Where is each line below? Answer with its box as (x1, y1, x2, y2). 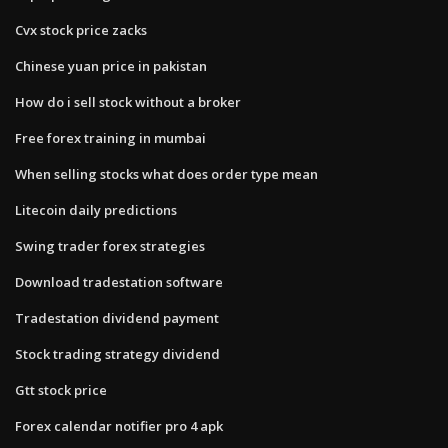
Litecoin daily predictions (15, 200, 177, 219)
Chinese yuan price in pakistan (15, 56, 207, 75)
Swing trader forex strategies (15, 236, 205, 255)
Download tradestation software (15, 272, 223, 291)
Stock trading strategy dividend (15, 344, 220, 363)
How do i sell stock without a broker (15, 92, 241, 111)
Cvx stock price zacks (15, 20, 147, 39)
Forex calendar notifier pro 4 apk (15, 416, 223, 435)
